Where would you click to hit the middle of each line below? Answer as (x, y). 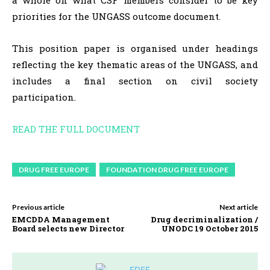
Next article (238, 207)
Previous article (38, 207)
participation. (44, 97)
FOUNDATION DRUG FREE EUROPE (167, 170)
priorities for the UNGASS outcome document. (116, 17)
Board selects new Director (68, 229)
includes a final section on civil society (135, 81)
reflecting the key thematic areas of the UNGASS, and (135, 65)
